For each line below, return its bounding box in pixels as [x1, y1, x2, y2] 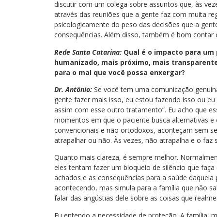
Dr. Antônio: [54, 84, 92, 94]
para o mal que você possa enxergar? [54, 67, 185, 77]
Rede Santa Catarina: [54, 47, 122, 57]
